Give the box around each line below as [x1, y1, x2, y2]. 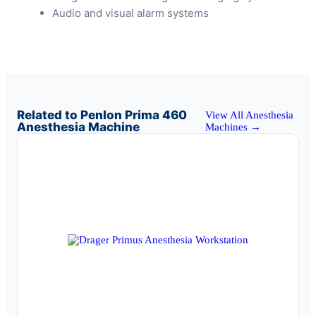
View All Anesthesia [205, 109, 294, 121]
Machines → [205, 121, 262, 133]
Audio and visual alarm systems [52, 6, 209, 20]
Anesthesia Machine [17, 120, 140, 135]
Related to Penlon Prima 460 [17, 108, 187, 123]
